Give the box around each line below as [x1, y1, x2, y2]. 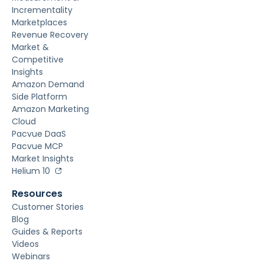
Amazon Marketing [12, 103, 89, 115]
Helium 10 [12, 164, 50, 177]
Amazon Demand [12, 78, 84, 90]
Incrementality [12, 4, 72, 16]
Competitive [12, 53, 64, 65]
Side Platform [12, 90, 67, 103]
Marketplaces [12, 16, 67, 28]
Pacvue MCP [12, 140, 63, 152]
